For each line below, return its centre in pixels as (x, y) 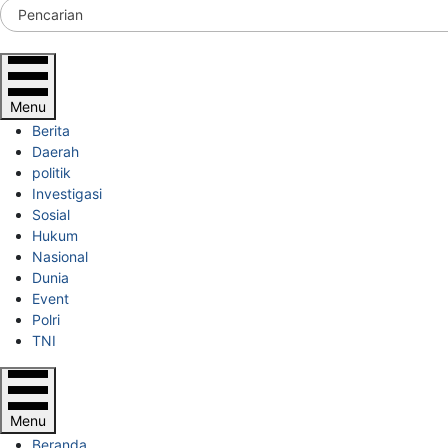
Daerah (55, 152)
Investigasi (67, 194)
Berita (51, 131)
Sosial (51, 215)
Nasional (60, 257)
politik (51, 173)
